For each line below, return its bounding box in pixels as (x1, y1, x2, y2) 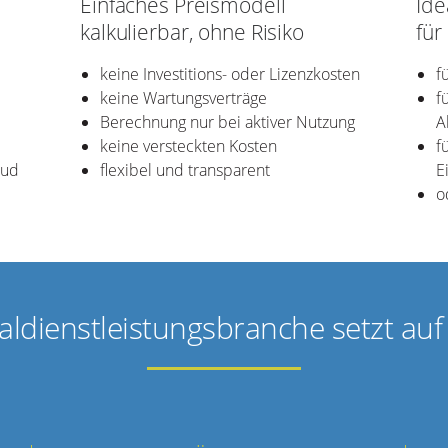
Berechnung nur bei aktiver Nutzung (100, 110, 355, 133)
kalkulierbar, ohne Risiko (80, 17, 304, 46)
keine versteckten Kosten (100, 134, 277, 157)
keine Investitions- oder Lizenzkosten (100, 62, 360, 85)
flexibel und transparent (100, 158, 270, 181)
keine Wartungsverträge (100, 86, 267, 109)
